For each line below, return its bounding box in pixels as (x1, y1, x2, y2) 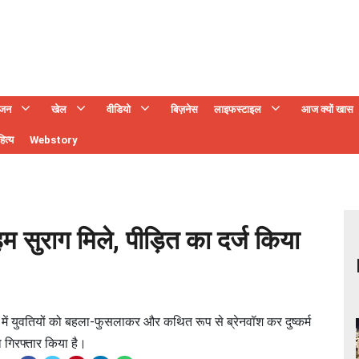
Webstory (30, 134, 78, 146)
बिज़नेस (171, 103, 198, 115)
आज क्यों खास (301, 103, 353, 115)
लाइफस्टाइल (214, 103, 261, 115)
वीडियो (107, 103, 131, 115)
